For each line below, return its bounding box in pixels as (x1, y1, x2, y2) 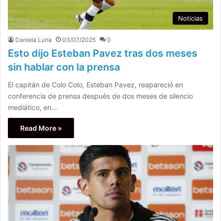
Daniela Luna (15, 36, 52, 43)
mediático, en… (8, 103, 57, 111)
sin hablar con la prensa (8, 61, 120, 73)
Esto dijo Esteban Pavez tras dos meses (8, 47, 197, 59)
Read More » (20, 123, 62, 132)
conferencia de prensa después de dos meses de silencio (8, 91, 193, 100)
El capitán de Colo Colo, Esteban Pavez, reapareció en (8, 80, 183, 89)
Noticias (178, 14, 203, 22)
